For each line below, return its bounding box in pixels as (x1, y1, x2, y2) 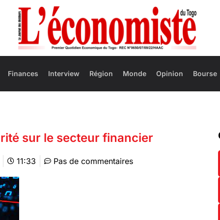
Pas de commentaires (54, 156, 133, 166)
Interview (48, 69, 80, 78)
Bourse (193, 69, 218, 78)
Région (89, 69, 113, 78)
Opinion (156, 69, 184, 78)
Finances (8, 69, 39, 78)
